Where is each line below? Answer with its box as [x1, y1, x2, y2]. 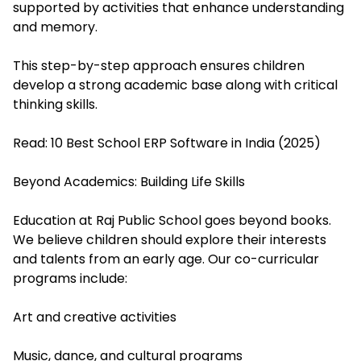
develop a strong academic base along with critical [13, 76, 338, 94]
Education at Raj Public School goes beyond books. [13, 211, 331, 230]
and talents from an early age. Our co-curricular [13, 250, 319, 268]
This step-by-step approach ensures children [13, 56, 305, 75]
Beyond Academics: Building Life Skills [13, 172, 245, 191]
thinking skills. [13, 95, 98, 114]
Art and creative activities [13, 308, 176, 326]
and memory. [13, 18, 98, 36]
